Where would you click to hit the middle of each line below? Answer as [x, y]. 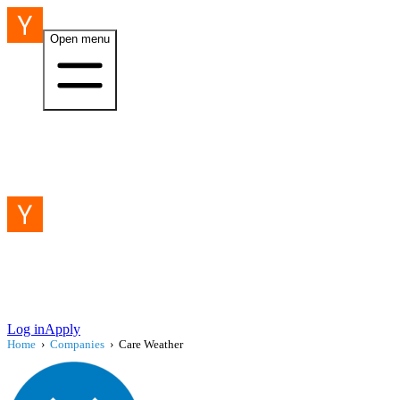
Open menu [80, 39]
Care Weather [151, 344]
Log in [26, 329]
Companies [77, 344]
